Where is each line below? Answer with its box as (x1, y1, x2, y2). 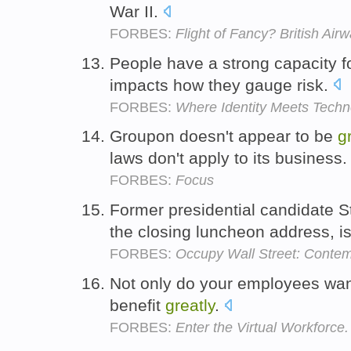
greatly (165, 295, 215, 314)
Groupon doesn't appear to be (110, 127, 338, 146)
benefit (110, 295, 165, 314)
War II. (110, 2, 163, 20)
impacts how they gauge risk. (110, 75, 333, 94)
